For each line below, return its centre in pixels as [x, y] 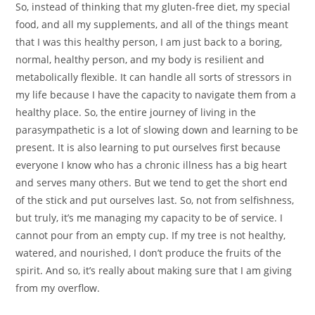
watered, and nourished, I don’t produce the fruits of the [149, 252]
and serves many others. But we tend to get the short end [152, 182]
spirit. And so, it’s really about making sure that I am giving [154, 270]
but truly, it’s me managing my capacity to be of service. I [149, 217]
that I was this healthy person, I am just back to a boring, [149, 41]
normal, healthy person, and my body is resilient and [140, 59]
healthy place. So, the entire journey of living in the [136, 112]
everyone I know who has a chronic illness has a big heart [152, 165]
